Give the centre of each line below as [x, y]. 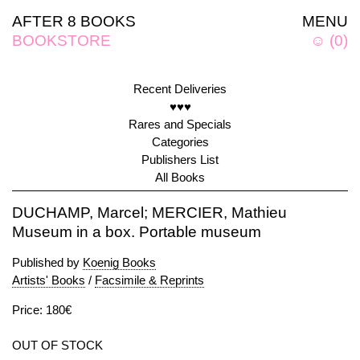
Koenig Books [119, 262]
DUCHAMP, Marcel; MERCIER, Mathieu [149, 213]
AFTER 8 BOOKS [74, 21]
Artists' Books [49, 280]
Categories [180, 142]
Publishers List [180, 160]
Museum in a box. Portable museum [137, 232]
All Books [180, 177]
